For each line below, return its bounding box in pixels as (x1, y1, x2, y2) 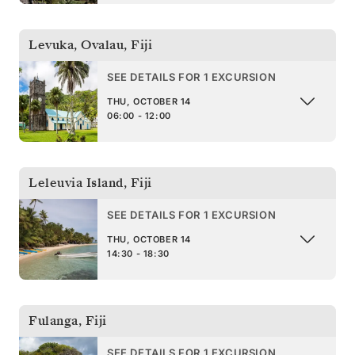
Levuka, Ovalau (29, 36, 124, 54)
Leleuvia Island (29, 174, 124, 192)
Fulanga (29, 311, 78, 330)
